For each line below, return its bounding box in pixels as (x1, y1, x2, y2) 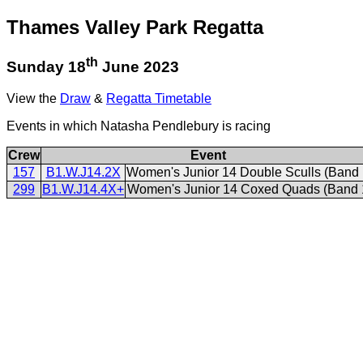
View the (6, 91, 60, 105)
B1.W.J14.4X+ (42, 181, 124, 196)
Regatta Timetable (106, 91, 211, 105)
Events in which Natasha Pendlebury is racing (6, 118, 271, 133)
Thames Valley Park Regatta (6, 15, 263, 38)
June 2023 (98, 58, 179, 76)
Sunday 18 (6, 58, 86, 76)
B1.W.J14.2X (45, 164, 121, 179)
